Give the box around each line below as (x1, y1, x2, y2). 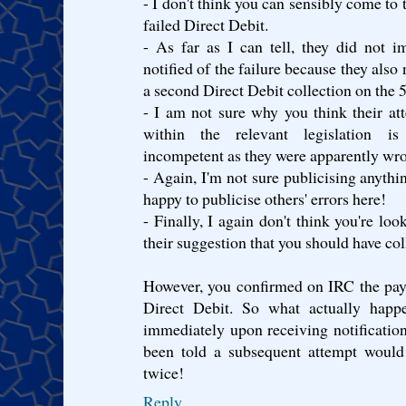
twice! (143, 361, 184, 383)
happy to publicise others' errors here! (143, 187, 386, 209)
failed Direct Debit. (143, 13, 268, 35)
